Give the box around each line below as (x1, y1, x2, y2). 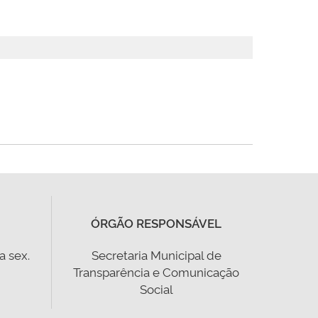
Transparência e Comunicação (73, 263, 240, 280)
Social (139, 280, 173, 297)
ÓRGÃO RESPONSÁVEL (91, 214, 222, 231)
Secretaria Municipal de (91, 246, 221, 263)
